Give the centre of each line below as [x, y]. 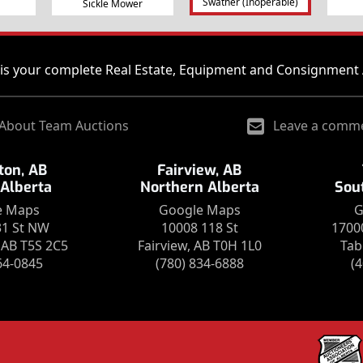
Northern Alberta [199, 188]
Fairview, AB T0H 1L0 [199, 246]
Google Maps [199, 210]
